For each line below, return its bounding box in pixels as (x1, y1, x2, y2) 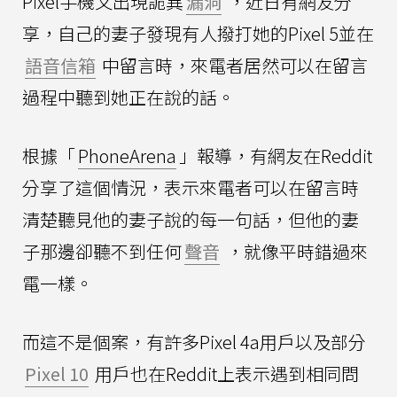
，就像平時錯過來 (222, 238, 368, 265)
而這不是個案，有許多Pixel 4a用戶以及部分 (22, 329, 366, 355)
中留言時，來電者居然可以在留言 (98, 52, 368, 79)
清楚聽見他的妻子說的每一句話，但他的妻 (22, 206, 359, 233)
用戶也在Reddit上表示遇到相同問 (91, 361, 359, 387)
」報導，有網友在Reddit (179, 143, 372, 169)
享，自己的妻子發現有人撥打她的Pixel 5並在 (22, 20, 374, 47)
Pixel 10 (25, 361, 89, 387)
